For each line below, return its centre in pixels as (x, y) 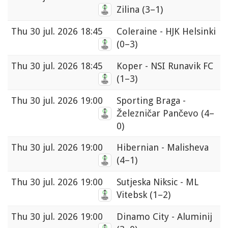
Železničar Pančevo (159, 113)
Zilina (129, 10)
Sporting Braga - (151, 101)
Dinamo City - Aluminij (164, 217)
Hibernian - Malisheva (163, 148)
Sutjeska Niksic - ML (158, 182)
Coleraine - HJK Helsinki (166, 32)
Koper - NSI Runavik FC (165, 66)
